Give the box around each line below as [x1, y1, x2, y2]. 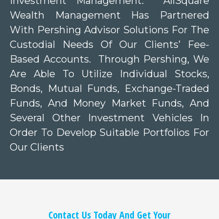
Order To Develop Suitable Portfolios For [10, 127, 209, 138]
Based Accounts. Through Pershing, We [10, 53, 209, 65]
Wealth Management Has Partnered [10, 9, 209, 21]
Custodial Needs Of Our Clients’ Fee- [10, 39, 209, 50]
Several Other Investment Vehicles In [10, 112, 209, 124]
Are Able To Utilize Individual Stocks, [10, 68, 209, 80]
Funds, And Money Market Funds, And [10, 97, 209, 109]
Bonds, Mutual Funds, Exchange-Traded [10, 83, 209, 94]
